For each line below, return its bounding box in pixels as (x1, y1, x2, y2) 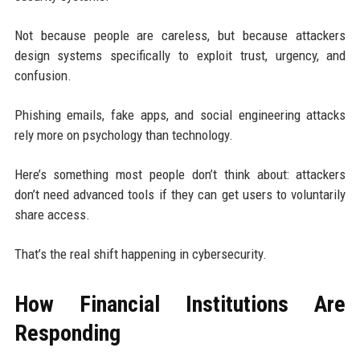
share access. (14, 206, 90, 223)
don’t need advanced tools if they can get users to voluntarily (14, 186, 346, 202)
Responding (14, 319, 121, 346)
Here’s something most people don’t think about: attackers (14, 166, 346, 182)
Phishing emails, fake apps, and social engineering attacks (14, 106, 346, 123)
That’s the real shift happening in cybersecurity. (14, 245, 267, 262)
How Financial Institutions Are (14, 290, 346, 317)
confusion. (14, 67, 72, 84)
